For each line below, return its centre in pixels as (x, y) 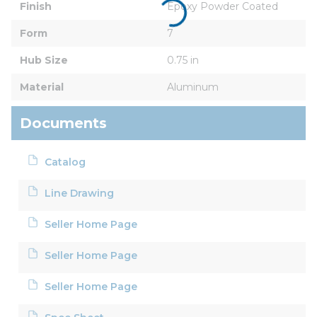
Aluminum (193, 87)
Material (42, 87)
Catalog (65, 162)
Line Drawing (80, 193)
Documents (63, 123)
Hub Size (44, 60)
